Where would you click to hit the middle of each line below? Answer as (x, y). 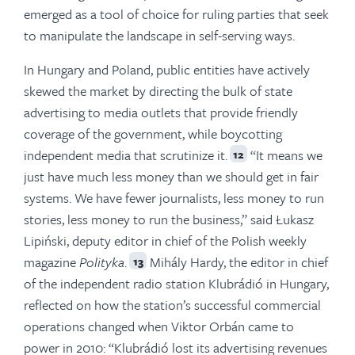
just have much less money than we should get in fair (171, 176)
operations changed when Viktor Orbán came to (159, 326)
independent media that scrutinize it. (126, 155)
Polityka (102, 262)
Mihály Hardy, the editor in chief (237, 262)
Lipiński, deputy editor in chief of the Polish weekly (165, 240)
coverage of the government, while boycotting (153, 134)
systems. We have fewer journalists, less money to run (174, 198)
